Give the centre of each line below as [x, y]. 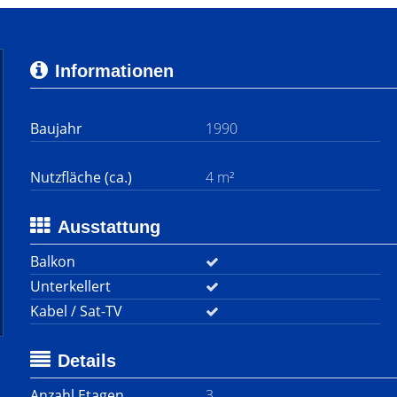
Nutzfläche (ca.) [81, 177]
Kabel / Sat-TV [76, 311]
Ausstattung [109, 227]
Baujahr [56, 128]
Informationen [114, 71]
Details [87, 361]
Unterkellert [70, 286]
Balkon [53, 261]
